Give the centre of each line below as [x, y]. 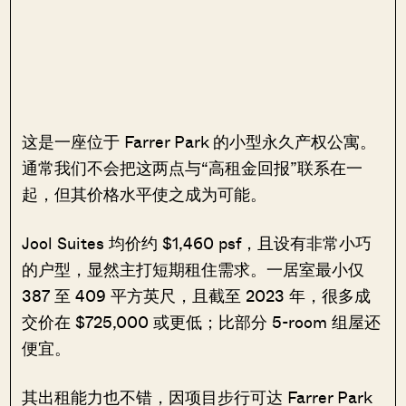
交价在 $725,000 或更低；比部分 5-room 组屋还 [202, 322]
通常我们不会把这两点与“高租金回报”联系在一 [193, 168]
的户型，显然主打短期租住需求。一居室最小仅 [193, 270]
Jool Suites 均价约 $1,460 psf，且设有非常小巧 [197, 243]
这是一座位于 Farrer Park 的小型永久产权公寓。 [199, 142]
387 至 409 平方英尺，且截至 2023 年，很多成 [197, 296]
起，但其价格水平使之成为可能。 [147, 194]
